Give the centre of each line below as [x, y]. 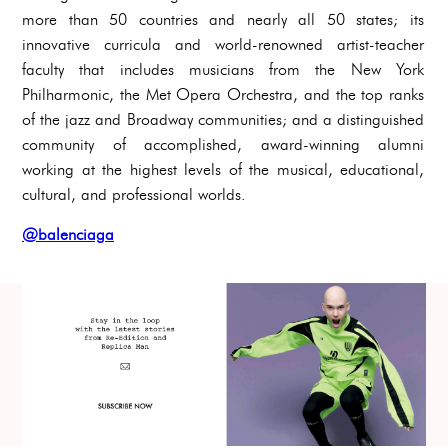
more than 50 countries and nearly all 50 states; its [223, 20]
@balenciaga [68, 235]
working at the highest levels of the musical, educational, [223, 170]
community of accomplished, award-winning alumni [223, 145]
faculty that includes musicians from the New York [223, 70]
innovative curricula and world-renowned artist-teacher [223, 45]
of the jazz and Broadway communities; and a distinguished [223, 120]
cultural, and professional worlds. [134, 195]
